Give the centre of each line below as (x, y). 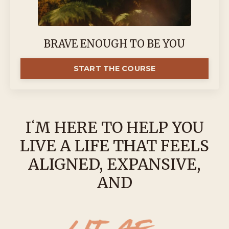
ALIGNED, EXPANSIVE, (114, 164)
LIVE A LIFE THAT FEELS (114, 146)
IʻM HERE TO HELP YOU (114, 127)
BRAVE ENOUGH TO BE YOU (114, 44)
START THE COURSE (114, 68)
